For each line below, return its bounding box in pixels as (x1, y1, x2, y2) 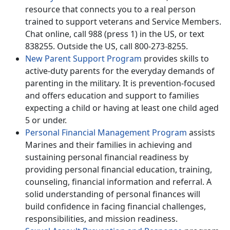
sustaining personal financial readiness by (25, 151, 188, 163)
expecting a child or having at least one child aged (25, 102, 219, 113)
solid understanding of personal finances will (25, 188, 200, 200)
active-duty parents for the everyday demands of (25, 65, 215, 76)
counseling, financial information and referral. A (25, 176, 212, 187)
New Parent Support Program (25, 52, 142, 64)
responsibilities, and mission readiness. (25, 213, 178, 224)
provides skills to (142, 52, 209, 64)
